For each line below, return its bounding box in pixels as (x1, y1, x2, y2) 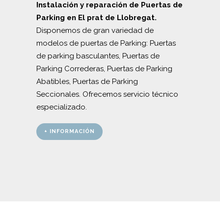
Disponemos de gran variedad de (36, 26, 154, 35)
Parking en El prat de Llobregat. (36, 13, 157, 22)
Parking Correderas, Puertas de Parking (36, 64, 172, 73)
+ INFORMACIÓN (44, 128, 95, 135)
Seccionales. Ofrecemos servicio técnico (36, 89, 178, 99)
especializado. (36, 102, 87, 111)
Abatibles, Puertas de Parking (36, 77, 138, 86)
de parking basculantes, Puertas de (36, 51, 160, 60)
